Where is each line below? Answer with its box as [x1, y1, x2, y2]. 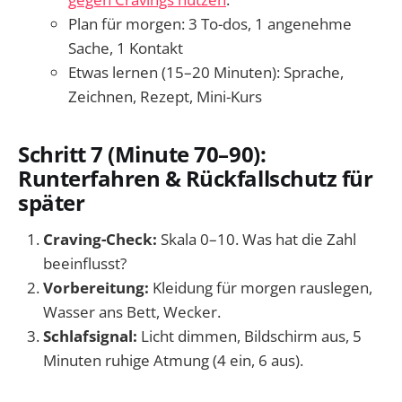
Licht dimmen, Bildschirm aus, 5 [137, 326, 362, 347]
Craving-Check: [43, 229, 157, 250]
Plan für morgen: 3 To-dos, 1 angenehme [68, 13, 352, 34]
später [18, 188, 85, 217]
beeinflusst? [43, 253, 127, 275]
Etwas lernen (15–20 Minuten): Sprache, [68, 61, 344, 83]
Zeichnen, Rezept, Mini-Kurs [68, 85, 262, 107]
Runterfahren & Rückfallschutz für [18, 163, 373, 193]
